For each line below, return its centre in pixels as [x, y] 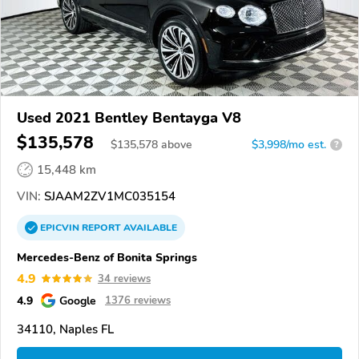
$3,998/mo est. [289, 144]
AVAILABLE [149, 227]
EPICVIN [61, 227]
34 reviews [124, 278]
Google [78, 300]
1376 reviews [138, 300]
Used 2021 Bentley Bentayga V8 [129, 117]
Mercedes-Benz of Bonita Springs [107, 257]
